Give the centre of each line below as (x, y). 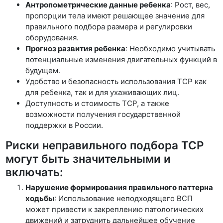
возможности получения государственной (103, 114)
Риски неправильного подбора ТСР (105, 145)
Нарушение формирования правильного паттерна (119, 187)
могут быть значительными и (88, 158)
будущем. (43, 70)
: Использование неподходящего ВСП (124, 198)
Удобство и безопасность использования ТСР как (116, 81)
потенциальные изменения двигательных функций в (121, 59)
